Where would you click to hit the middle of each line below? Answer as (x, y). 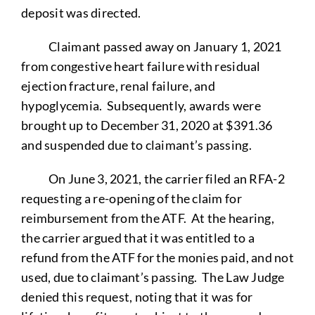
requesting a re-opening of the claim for (131, 198)
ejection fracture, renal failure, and (118, 85)
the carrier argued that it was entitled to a (137, 237)
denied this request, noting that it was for (137, 296)
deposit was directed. (81, 12)
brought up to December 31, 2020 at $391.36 (147, 125)
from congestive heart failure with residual (141, 66)
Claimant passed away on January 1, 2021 (151, 46)
